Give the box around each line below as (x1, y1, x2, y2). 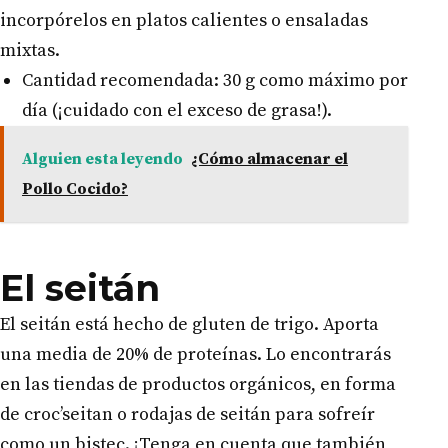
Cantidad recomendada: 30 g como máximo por (21, 68, 408, 92)
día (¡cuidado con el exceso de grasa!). (21, 98, 332, 122)
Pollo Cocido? (22, 178, 128, 199)
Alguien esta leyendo (22, 148, 183, 169)
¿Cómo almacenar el (191, 148, 348, 169)
